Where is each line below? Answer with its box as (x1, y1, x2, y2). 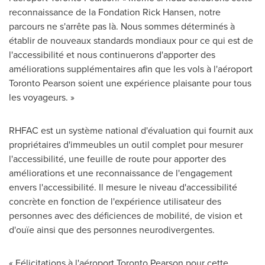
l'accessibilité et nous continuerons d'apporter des (9, 48, 215, 62)
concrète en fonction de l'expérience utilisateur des (9, 195, 221, 208)
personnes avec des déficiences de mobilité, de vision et (9, 209, 243, 222)
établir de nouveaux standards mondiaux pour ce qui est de (9, 34, 253, 47)
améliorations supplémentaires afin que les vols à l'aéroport (9, 62, 253, 76)
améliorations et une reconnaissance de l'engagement (9, 166, 232, 180)
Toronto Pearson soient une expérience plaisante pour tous (9, 76, 251, 90)
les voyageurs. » (9, 91, 75, 104)
